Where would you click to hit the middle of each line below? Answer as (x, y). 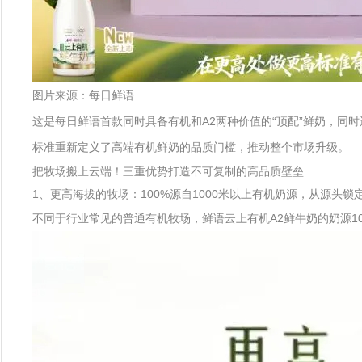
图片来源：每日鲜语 (83, 95)
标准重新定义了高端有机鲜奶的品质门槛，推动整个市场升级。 (191, 147)
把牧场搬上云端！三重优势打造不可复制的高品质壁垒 (168, 171)
